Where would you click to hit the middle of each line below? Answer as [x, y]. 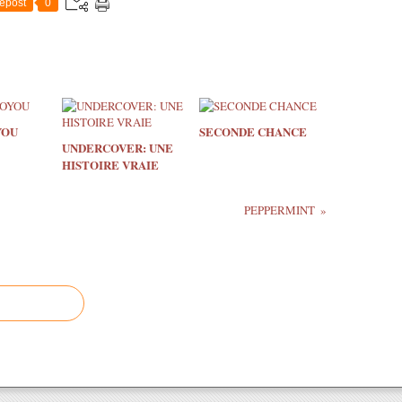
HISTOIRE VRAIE [110, 165]
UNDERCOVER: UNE [118, 148]
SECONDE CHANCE [253, 132]
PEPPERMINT [279, 210]
